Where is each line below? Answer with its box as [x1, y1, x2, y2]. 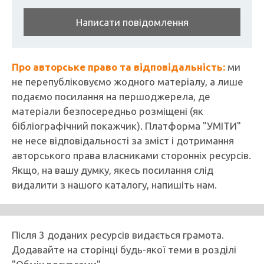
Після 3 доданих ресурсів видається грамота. [12, 229, 224, 240]
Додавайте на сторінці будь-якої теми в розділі [12, 244, 236, 255]
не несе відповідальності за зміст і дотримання [12, 135, 234, 146]
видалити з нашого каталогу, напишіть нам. [12, 179, 217, 190]
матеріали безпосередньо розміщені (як [12, 105, 203, 117]
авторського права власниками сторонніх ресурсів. [12, 150, 251, 161]
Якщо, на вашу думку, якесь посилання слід [12, 164, 213, 176]
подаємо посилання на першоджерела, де [12, 91, 210, 102]
